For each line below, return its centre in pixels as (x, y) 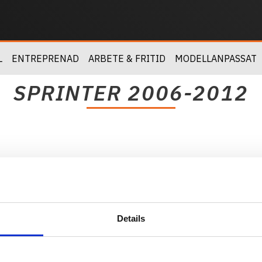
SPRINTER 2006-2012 (131, 93)
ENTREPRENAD (45, 58)
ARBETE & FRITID (127, 58)
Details (131, 218)
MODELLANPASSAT (216, 58)
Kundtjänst (138, 249)
